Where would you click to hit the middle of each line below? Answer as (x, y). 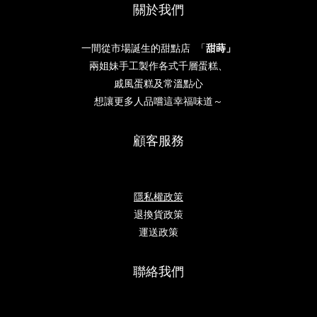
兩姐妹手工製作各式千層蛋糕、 (158, 66)
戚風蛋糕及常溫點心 (158, 83)
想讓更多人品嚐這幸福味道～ (158, 101)
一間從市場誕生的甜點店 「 (144, 48)
